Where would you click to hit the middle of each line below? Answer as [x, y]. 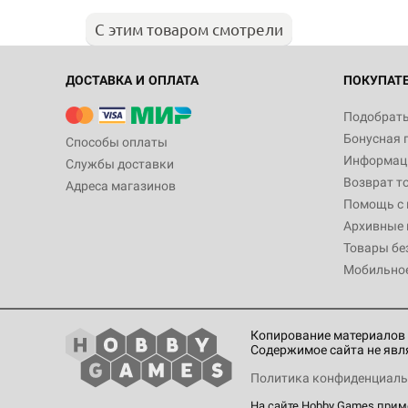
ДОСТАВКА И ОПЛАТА [132, 80]
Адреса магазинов [121, 186]
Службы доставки [120, 164]
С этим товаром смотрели [189, 28]
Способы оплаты [117, 142]
